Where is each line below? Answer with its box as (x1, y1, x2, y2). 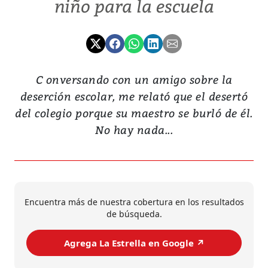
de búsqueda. (106, 208, 162, 220)
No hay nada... (95, 122, 173, 138)
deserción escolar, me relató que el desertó (20, 89, 248, 104)
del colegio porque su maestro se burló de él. (15, 105, 253, 121)
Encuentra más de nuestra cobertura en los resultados (24, 196, 244, 208)
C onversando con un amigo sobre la (35, 72, 233, 87)
